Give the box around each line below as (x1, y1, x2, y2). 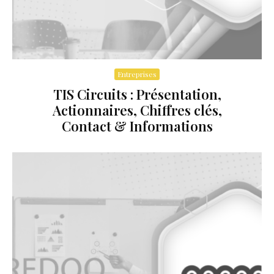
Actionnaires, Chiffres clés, (52, 100, 222, 119)
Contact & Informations (61, 116, 213, 135)
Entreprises (117, 68, 157, 79)
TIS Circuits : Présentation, (53, 84, 221, 103)
